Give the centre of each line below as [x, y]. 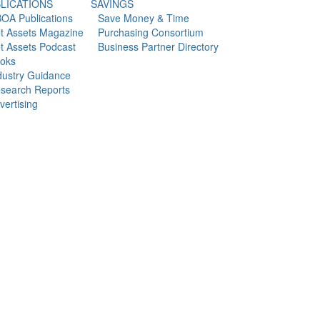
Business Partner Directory [158, 46]
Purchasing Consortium [150, 32]
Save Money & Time [143, 18]
